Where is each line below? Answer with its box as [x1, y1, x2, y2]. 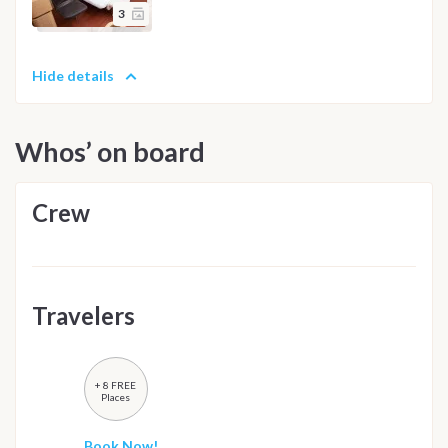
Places [101, 390, 130, 403]
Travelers [32, 300, 135, 330]
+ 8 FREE [95, 378, 136, 391]
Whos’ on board [15, 134, 205, 168]
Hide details [32, 66, 114, 84]
